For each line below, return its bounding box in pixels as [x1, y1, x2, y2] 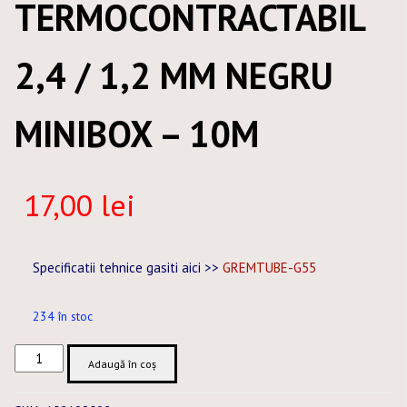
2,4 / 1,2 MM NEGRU [15, 52, 333, 99]
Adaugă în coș [88, 357, 157, 371]
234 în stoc [33, 308, 93, 324]
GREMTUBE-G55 [223, 259, 316, 276]
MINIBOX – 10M [15, 110, 259, 157]
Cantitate [14, 345, 69, 362]
